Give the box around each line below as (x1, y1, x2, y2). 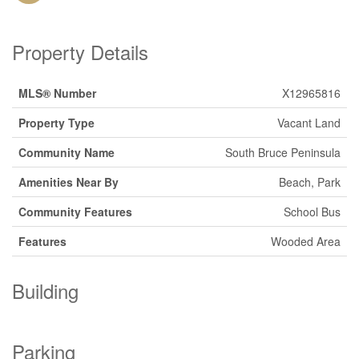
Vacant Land (277, 115, 341, 131)
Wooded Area (271, 233, 341, 249)
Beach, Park (279, 174, 341, 190)
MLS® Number (18, 85, 96, 101)
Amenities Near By (18, 174, 119, 190)
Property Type (18, 115, 95, 131)
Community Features (18, 204, 132, 220)
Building (12, 276, 79, 305)
